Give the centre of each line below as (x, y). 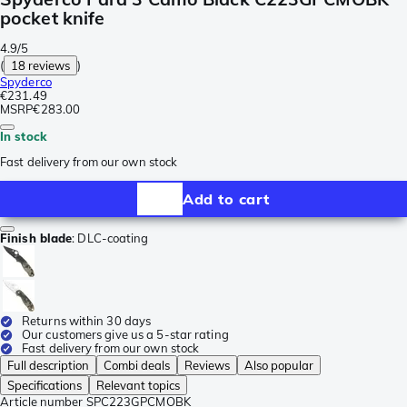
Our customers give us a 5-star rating (125, 335)
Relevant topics (138, 386)
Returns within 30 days (87, 321)
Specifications (45, 386)
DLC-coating (113, 238)
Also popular (279, 366)
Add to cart (226, 199)
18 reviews (41, 66)
